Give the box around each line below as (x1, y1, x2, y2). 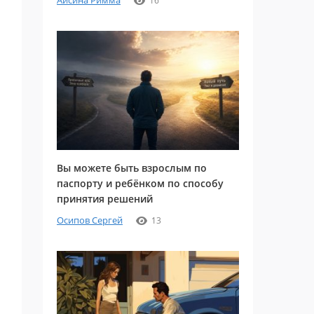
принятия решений (57, 192, 153, 205)
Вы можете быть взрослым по (57, 161, 207, 175)
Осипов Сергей (57, 214, 123, 226)
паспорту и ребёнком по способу (57, 177, 224, 190)
